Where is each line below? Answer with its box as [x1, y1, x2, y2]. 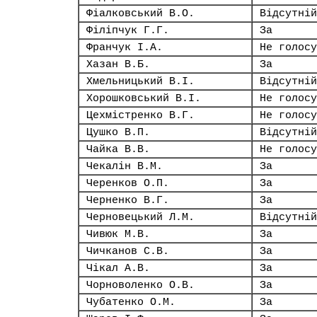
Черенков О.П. [86, 178, 169, 189]
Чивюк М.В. [86, 229, 150, 240]
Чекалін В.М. [86, 161, 163, 172]
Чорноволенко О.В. [86, 279, 195, 291]
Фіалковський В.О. [86, 8, 195, 19]
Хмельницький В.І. [86, 76, 195, 87]
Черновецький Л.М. [86, 212, 195, 223]
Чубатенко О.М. [86, 296, 175, 308]
